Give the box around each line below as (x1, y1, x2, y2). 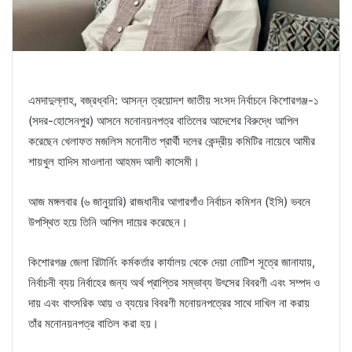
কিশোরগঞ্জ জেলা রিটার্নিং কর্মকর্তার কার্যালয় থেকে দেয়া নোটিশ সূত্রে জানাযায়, (28, 255, 315, 270)
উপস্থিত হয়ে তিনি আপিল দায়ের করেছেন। (28, 214, 188, 230)
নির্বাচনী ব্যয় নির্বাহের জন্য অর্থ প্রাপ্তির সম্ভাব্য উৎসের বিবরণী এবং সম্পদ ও (28, 275, 320, 291)
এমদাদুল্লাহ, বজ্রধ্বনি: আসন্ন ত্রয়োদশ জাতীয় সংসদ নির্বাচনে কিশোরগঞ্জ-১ (28, 93, 319, 108)
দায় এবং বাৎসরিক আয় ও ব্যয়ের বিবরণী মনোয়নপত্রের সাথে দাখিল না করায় (28, 295, 310, 311)
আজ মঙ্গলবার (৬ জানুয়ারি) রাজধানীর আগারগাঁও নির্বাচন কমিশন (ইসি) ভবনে (28, 194, 310, 210)
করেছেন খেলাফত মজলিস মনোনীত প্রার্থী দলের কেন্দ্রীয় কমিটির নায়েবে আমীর (28, 134, 315, 149)
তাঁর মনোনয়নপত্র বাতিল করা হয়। (28, 316, 159, 332)
